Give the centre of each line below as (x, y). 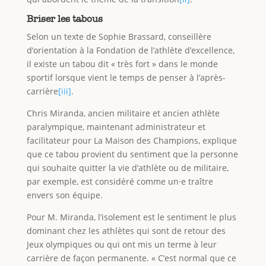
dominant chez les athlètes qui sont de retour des (126, 231)
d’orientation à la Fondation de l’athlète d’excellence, (130, 50)
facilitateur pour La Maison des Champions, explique (132, 141)
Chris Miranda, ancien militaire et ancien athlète (123, 113)
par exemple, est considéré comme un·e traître (120, 182)
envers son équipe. (64, 195)
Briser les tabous (64, 19)
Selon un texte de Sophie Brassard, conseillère (119, 37)
